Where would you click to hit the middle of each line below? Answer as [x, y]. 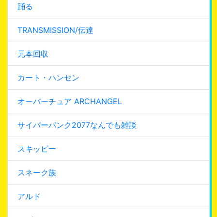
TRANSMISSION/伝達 [55, 30]
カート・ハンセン [48, 77]
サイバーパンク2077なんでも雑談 [77, 125]
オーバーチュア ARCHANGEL [70, 101]
